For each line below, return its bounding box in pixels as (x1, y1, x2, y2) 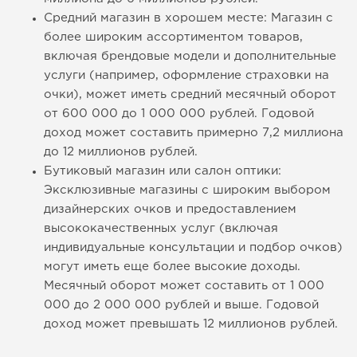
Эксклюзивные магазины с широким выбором (44, 185, 331, 196)
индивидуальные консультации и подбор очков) (44, 242, 343, 253)
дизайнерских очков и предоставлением (44, 204, 296, 215)
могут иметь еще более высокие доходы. (44, 261, 300, 273)
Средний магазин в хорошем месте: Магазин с (44, 13, 333, 24)
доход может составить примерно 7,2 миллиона (44, 127, 343, 139)
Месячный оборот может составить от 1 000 (44, 280, 324, 292)
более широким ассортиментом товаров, (44, 32, 303, 43)
